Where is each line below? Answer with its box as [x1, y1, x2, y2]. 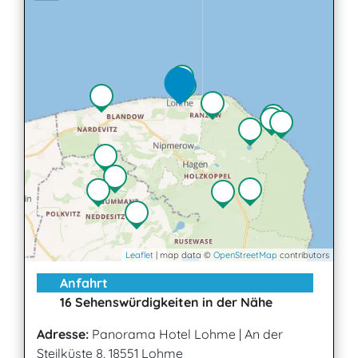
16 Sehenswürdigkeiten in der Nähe [57, 294, 272, 311]
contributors [277, 249, 329, 261]
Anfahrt [57, 275, 108, 292]
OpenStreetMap [213, 249, 277, 261]
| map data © [153, 249, 213, 261]
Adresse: [37, 326, 89, 343]
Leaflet [125, 249, 153, 261]
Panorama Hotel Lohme [89, 326, 239, 343]
